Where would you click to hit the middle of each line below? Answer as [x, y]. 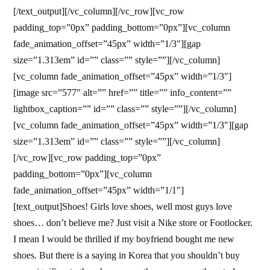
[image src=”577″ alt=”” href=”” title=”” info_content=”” [123, 92]
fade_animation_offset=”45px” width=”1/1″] [99, 190]
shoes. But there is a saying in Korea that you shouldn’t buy [127, 255]
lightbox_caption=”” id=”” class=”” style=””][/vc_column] [125, 108]
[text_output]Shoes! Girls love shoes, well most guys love [123, 206]
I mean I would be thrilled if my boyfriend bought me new [124, 239]
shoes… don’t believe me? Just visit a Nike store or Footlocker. [133, 222]
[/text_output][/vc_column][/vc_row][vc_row [99, 11]
